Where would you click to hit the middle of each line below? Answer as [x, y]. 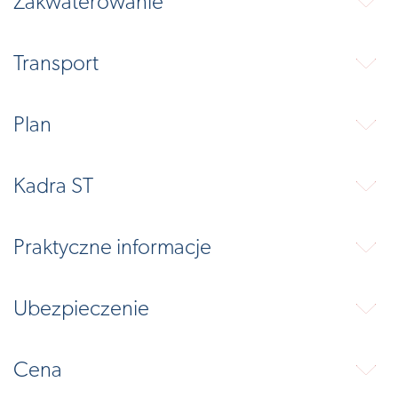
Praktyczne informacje [112, 248]
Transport [56, 64]
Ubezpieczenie [81, 309]
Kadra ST [53, 187]
